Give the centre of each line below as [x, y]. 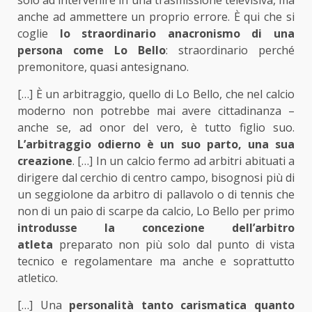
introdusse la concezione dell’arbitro [156, 228]
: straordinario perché [230, 50]
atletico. [38, 278]
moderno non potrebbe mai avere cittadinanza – [156, 111]
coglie [33, 34]
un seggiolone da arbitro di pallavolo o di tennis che [156, 195]
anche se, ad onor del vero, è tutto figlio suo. [156, 128]
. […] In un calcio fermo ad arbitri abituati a [184, 161]
